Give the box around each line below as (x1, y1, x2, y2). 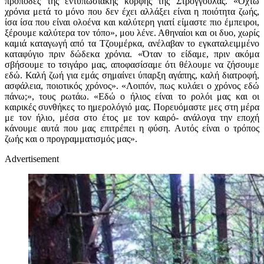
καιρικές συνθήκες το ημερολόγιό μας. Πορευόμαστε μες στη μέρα (5, 101, 259, 112)
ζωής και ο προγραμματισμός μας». (5, 133, 137, 144)
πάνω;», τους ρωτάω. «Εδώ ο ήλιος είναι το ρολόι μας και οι (5, 91, 259, 101)
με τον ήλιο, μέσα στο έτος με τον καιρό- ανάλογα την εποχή (5, 112, 259, 123)
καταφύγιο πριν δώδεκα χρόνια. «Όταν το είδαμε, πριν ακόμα (5, 48, 259, 59)
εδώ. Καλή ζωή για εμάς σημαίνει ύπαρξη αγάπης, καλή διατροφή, (5, 70, 259, 80)
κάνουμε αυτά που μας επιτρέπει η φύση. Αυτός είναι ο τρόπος (5, 123, 259, 133)
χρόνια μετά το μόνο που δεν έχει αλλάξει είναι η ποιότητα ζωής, (5, 6, 259, 16)
